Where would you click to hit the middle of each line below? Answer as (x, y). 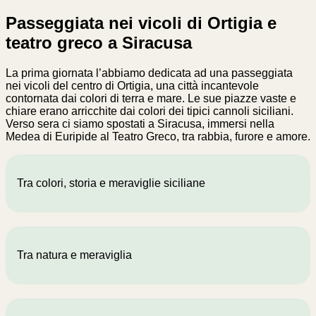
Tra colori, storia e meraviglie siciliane (111, 183)
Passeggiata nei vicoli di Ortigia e (141, 23)
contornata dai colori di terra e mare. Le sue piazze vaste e (151, 99)
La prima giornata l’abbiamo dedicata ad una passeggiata (149, 73)
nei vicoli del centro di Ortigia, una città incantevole (132, 86)
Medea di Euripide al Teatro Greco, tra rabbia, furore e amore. (158, 137)
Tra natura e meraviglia (74, 255)
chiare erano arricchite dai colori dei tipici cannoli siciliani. (150, 111)
